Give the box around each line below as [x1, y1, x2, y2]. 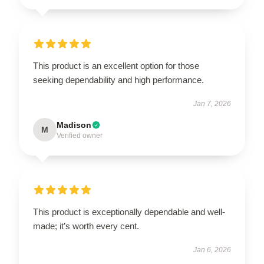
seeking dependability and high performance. [33, 74, 204, 85]
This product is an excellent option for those [33, 60, 199, 71]
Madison [57, 120, 91, 130]
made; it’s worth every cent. [33, 220, 139, 231]
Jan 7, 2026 [193, 99, 231, 108]
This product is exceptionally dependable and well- [33, 206, 225, 217]
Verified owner [57, 131, 103, 140]
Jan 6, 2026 [193, 245, 231, 254]
